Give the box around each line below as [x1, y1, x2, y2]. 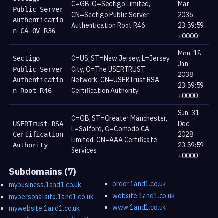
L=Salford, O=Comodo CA [71, 124, 150, 133]
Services [71, 145, 97, 155]
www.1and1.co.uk [112, 202, 166, 212]
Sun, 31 [178, 108, 200, 117]
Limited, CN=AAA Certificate [71, 135, 158, 144]
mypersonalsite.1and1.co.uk [9, 192, 94, 201]
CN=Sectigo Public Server [71, 10, 149, 19]
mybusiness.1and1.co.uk [9, 180, 82, 189]
